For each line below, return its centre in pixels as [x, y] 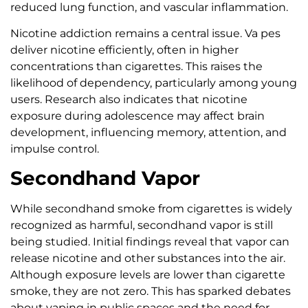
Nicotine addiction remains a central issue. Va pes [145, 34]
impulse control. [55, 149]
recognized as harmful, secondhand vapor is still [142, 225]
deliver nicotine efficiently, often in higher [124, 50]
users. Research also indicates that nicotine [129, 100]
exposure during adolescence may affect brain [137, 116]
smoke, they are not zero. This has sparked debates [151, 291]
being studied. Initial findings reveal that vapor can [150, 242]
